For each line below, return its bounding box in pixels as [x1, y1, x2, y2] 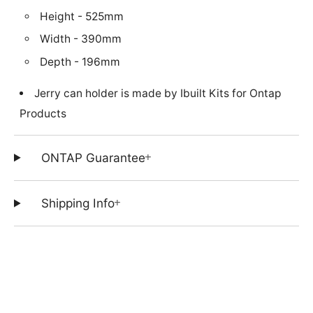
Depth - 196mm [40, 55, 121, 69]
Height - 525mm [40, 9, 124, 23]
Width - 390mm [40, 32, 122, 46]
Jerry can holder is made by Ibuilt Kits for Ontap [34, 86, 282, 100]
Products [19, 106, 66, 120]
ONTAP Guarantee [41, 150, 146, 165]
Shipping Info [41, 196, 115, 211]
